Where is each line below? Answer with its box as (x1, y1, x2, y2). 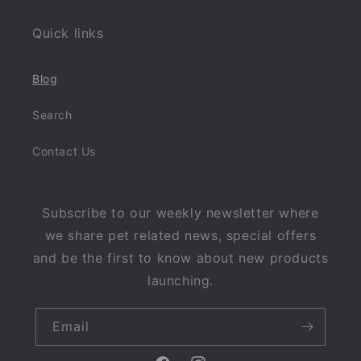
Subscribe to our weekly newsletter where (42, 205, 319, 222)
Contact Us (32, 144, 96, 159)
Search (32, 108, 73, 122)
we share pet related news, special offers (44, 227, 317, 244)
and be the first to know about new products (32, 250, 329, 267)
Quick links (32, 25, 104, 42)
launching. (147, 272, 214, 289)
